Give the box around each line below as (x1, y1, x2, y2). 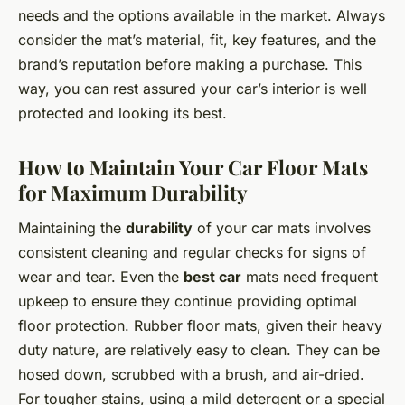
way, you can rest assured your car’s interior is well (18, 79, 367, 98)
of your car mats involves (193, 219, 371, 238)
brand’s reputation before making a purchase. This (18, 54, 362, 73)
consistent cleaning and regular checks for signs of (18, 243, 366, 262)
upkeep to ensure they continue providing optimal (18, 292, 357, 311)
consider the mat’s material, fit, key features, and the (18, 30, 376, 49)
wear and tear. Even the (18, 268, 184, 287)
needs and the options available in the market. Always (18, 5, 385, 24)
